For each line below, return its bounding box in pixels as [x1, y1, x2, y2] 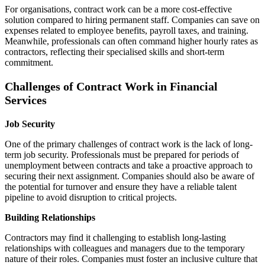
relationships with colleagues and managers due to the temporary [5, 243, 245, 254]
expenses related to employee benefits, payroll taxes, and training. [5, 25, 248, 36]
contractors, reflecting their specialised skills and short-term [5, 47, 224, 57]
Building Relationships [5, 212, 95, 223]
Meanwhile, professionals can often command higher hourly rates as [5, 36, 258, 47]
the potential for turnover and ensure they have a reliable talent [5, 182, 237, 192]
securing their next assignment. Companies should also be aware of [5, 171, 254, 182]
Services [5, 93, 47, 107]
